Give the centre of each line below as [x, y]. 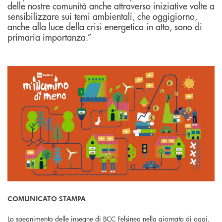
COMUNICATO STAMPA [47, 198]
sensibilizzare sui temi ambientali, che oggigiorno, [102, 16]
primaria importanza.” [50, 37]
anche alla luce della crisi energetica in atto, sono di [105, 27]
